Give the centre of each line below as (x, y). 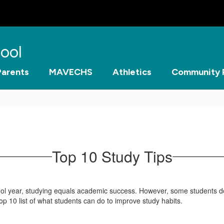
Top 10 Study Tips (112, 156)
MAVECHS (71, 72)
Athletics (132, 72)
